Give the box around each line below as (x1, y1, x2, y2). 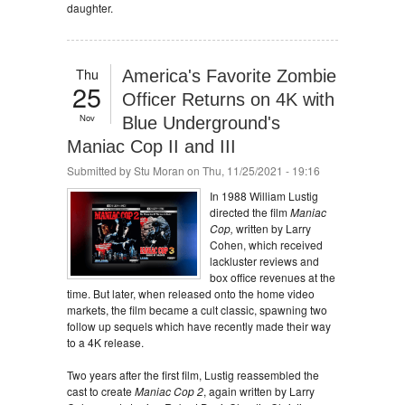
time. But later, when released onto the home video (67, 286, 315, 301)
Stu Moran (134, 163, 184, 178)
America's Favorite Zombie (122, 66, 336, 86)
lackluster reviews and (210, 253, 319, 268)
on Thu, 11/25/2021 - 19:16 (184, 163, 320, 178)
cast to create (67, 383, 135, 399)
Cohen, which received (210, 237, 323, 252)
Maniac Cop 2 (135, 383, 203, 399)
